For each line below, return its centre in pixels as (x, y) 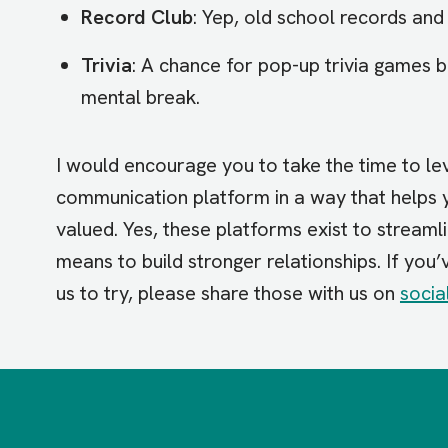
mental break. (140, 96)
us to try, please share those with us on (227, 292)
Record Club (136, 16)
